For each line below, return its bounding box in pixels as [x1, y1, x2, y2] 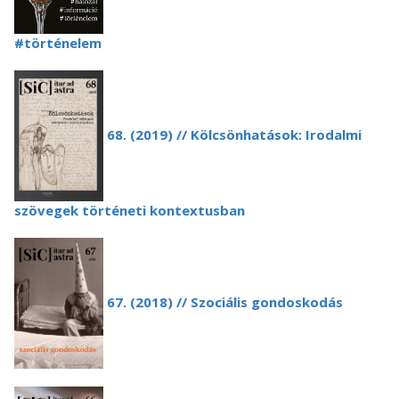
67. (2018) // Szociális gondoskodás [103, 292, 343, 311]
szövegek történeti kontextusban [14, 201, 245, 219]
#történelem [14, 34, 102, 52]
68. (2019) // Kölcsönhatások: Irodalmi [103, 125, 362, 143]
